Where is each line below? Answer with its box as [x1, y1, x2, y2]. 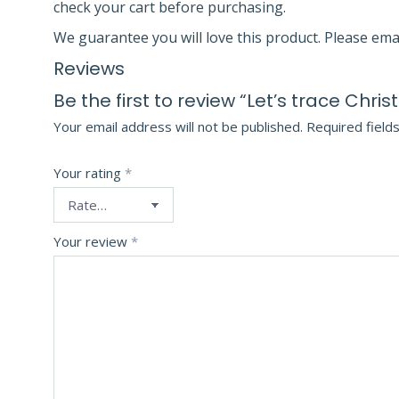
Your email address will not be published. [53, 118, 303, 135]
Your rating [53, 164, 125, 182]
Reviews [53, 56, 125, 81]
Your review [53, 232, 131, 250]
